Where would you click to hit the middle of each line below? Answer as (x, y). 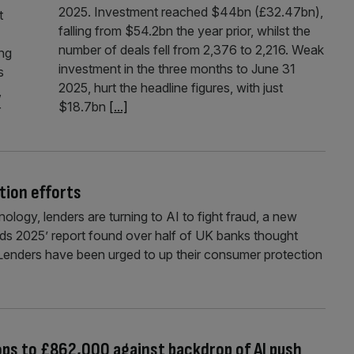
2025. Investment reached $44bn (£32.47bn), (190, 11)
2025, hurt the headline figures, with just (170, 87)
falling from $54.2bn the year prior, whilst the (184, 30)
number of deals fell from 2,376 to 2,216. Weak (191, 49)
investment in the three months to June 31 (177, 68)
